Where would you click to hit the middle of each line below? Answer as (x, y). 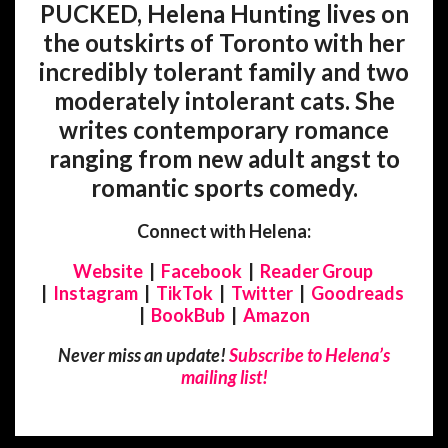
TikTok (184, 293)
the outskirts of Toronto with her (224, 43)
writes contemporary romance (224, 130)
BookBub (187, 315)
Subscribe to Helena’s (309, 355)
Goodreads (357, 293)
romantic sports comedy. (224, 188)
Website (107, 271)
